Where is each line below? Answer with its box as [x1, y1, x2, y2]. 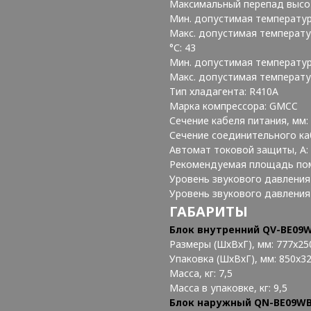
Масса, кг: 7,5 [169, 266, 233, 280]
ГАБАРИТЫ [169, 201, 248, 221]
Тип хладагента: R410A [169, 84, 278, 98]
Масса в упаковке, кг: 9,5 [169, 280, 287, 294]
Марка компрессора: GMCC [169, 99, 298, 112]
